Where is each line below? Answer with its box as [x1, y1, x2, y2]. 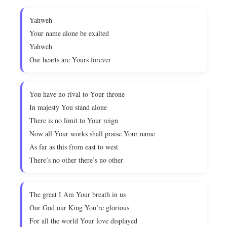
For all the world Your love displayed [29, 216, 137, 225]
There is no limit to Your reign [29, 116, 118, 125]
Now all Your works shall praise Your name [29, 129, 155, 138]
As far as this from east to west [29, 142, 118, 152]
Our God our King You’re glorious [29, 203, 129, 212]
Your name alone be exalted [29, 28, 109, 38]
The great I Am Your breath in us [29, 190, 126, 199]
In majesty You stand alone [29, 102, 107, 112]
